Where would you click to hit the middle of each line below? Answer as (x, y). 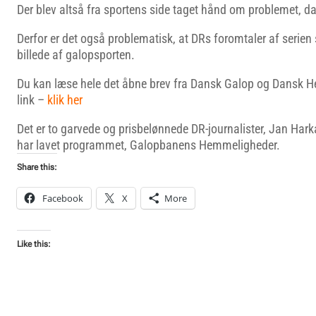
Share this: (37, 167)
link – (31, 100)
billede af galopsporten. (76, 55)
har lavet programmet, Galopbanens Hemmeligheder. (148, 145)
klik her (63, 100)
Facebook (63, 198)
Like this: (34, 244)
